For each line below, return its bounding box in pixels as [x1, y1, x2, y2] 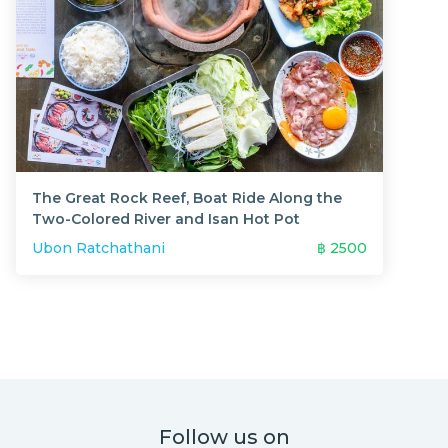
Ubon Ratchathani [32, 238, 165, 257]
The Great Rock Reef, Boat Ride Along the [32, 188, 342, 207]
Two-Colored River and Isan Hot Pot [32, 209, 300, 228]
